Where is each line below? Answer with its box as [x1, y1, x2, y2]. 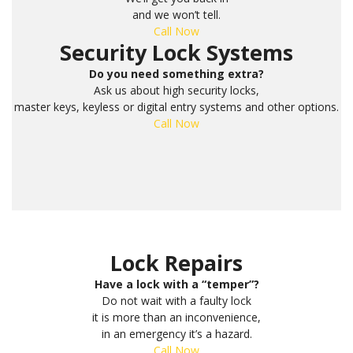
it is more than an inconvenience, [92, 309, 261, 325]
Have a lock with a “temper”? [94, 276, 259, 292]
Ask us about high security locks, [94, 82, 259, 98]
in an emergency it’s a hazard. [101, 325, 252, 341]
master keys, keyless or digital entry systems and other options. [14, 98, 339, 114]
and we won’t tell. [132, 6, 221, 22]
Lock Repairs [110, 247, 243, 277]
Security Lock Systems [60, 37, 293, 67]
